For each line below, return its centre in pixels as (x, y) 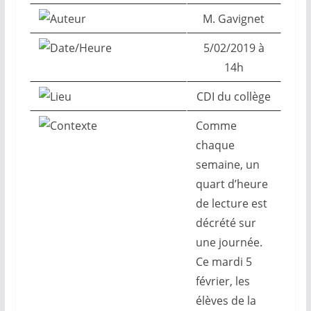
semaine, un (227, 165)
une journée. (229, 242)
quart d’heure (232, 184)
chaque (215, 145)
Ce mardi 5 (224, 262)
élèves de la (226, 301)
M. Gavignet (234, 19)
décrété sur (226, 223)
